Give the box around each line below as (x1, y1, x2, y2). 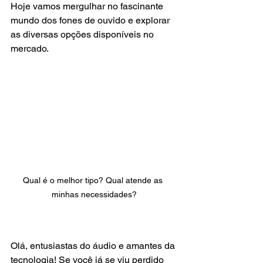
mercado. (11, 43, 50, 55)
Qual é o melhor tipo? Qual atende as (23, 175, 165, 185)
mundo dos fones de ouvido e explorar (11, 15, 172, 26)
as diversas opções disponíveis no (11, 29, 156, 41)
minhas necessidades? (51, 189, 137, 199)
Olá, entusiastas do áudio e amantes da (11, 240, 177, 251)
